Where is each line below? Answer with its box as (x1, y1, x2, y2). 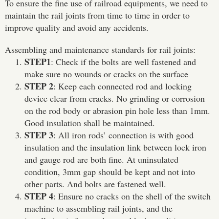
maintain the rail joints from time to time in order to (5, 9, 190, 22)
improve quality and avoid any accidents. (5, 22, 149, 34)
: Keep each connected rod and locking (53, 80, 192, 92)
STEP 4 (24, 190, 53, 203)
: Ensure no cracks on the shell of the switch (53, 190, 211, 202)
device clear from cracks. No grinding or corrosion (24, 92, 205, 105)
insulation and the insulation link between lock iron (24, 141, 206, 153)
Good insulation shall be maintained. (24, 117, 155, 129)
